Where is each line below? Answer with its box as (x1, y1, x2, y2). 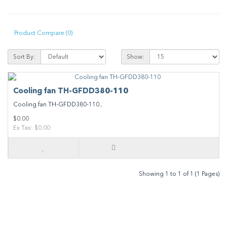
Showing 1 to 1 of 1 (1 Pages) (139, 170, 219, 177)
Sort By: (13, 53, 35, 60)
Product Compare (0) (14, 29, 72, 36)
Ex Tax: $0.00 (13, 124, 50, 131)
